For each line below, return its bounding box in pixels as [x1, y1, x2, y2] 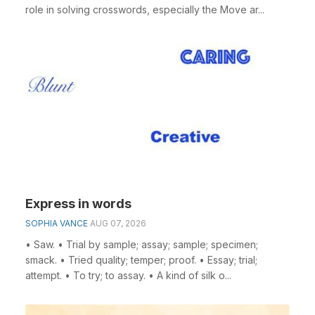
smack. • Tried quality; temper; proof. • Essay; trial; [25, 254, 257, 266]
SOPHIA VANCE [25, 218, 88, 229]
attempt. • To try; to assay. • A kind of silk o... [25, 269, 231, 281]
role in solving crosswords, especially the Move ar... [25, 3, 264, 15]
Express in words [25, 196, 131, 211]
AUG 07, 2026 [90, 218, 146, 229]
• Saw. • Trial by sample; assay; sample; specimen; [25, 238, 258, 250]
